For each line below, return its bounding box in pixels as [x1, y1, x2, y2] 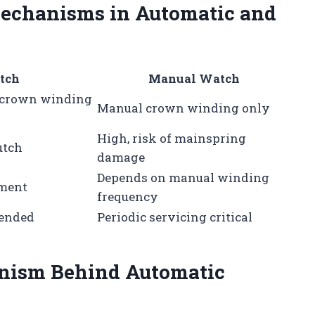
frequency [97, 188, 158, 205]
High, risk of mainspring [97, 129, 246, 146]
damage [97, 148, 145, 165]
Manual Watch [148, 70, 240, 86]
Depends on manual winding [97, 169, 269, 186]
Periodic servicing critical [97, 208, 252, 225]
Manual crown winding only [97, 99, 270, 116]
